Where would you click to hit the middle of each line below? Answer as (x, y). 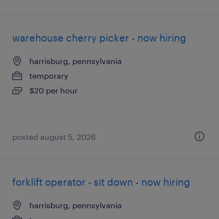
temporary (49, 76)
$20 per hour (54, 90)
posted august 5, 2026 (54, 137)
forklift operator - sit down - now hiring (101, 182)
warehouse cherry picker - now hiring (99, 38)
